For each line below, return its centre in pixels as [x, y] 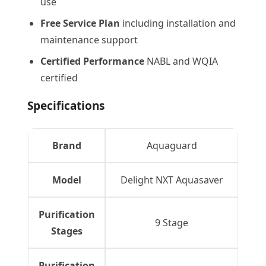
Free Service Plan [80, 23]
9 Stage [172, 223]
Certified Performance [92, 61]
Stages [66, 231]
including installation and [178, 23]
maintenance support [89, 40]
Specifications [66, 106]
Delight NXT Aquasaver [172, 180]
